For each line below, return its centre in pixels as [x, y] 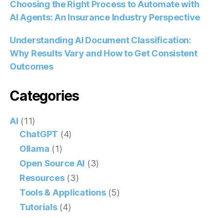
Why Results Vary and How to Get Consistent [104, 53]
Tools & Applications [63, 192]
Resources [42, 178]
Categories [44, 96]
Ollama [35, 148]
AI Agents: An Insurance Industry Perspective [105, 17]
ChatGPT [39, 134]
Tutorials [38, 207]
